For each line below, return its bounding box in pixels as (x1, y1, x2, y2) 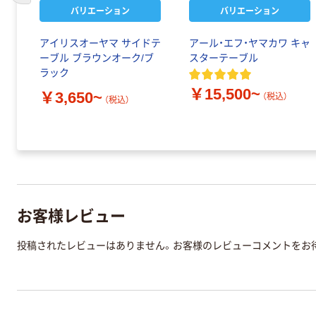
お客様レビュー (17, 202, 126, 226)
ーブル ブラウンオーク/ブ (39, 52, 154, 64)
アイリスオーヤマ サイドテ (39, 37, 161, 49)
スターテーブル (189, 52, 258, 64)
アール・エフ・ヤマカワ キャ (189, 37, 310, 49)
